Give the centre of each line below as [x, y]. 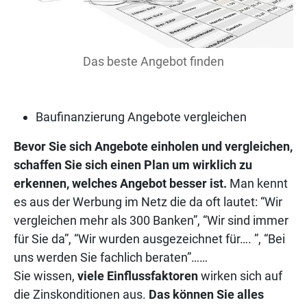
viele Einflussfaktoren [138, 276]
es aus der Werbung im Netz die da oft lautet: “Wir [148, 202]
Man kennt [259, 184]
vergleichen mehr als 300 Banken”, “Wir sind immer [151, 221]
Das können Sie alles [206, 295]
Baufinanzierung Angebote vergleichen [141, 117]
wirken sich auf [240, 276]
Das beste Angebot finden [153, 62]
